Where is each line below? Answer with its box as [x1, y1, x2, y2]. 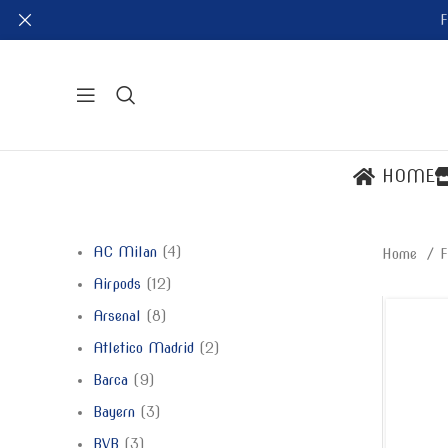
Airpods [93, 276, 141, 292]
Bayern [93, 404, 135, 420]
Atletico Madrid [93, 340, 194, 356]
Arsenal [93, 308, 141, 324]
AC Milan [93, 244, 157, 260]
